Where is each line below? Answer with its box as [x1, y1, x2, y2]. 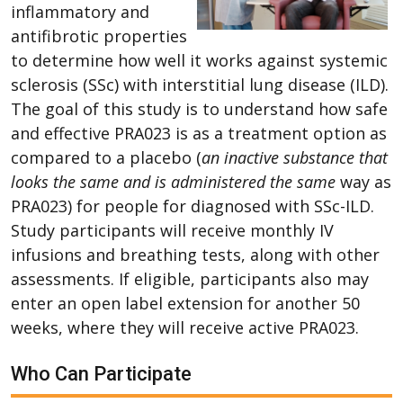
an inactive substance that [201, 146, 388, 168]
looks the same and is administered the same [11, 170, 336, 193]
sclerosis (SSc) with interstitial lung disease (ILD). [11, 73, 389, 95]
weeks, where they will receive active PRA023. [11, 316, 359, 338]
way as [336, 170, 391, 193]
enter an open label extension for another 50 [11, 291, 360, 314]
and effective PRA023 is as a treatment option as [11, 121, 387, 144]
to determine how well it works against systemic [11, 49, 388, 71]
